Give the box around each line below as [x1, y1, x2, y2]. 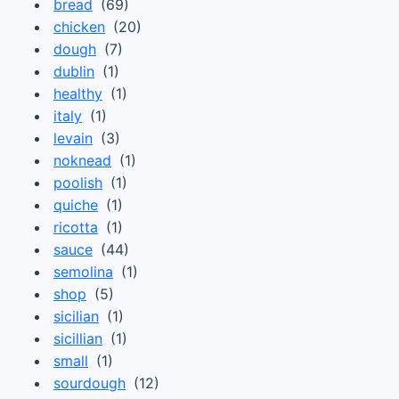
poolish [53, 174, 102, 191]
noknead [53, 151, 111, 169]
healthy [53, 85, 102, 102]
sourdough [53, 374, 126, 392]
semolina [53, 263, 113, 281]
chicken [53, 18, 105, 36]
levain [53, 129, 93, 147]
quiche [53, 196, 98, 214]
